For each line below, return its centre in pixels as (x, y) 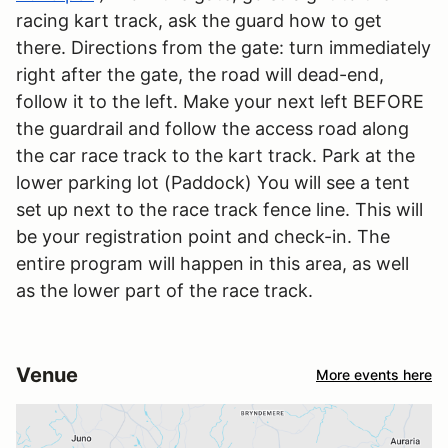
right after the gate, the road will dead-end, (200, 74)
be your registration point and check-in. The (203, 236)
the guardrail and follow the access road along (212, 128)
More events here (374, 375)
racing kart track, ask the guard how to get (199, 20)
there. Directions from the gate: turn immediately (223, 47)
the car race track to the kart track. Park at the (215, 155)
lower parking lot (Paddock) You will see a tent (213, 182)
